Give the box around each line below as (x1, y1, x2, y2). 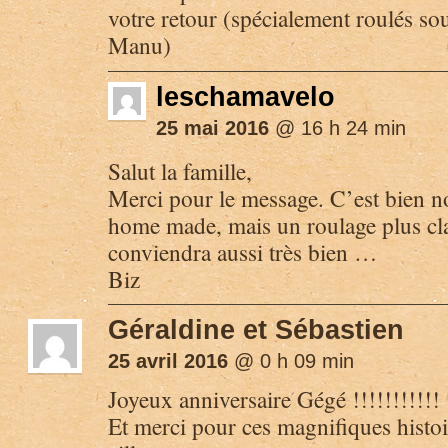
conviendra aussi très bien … (108, 235, 377, 268)
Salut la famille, (108, 154, 252, 187)
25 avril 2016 (108, 349, 228, 372)
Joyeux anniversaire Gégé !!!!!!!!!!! (108, 382, 440, 415)
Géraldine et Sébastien (108, 313, 404, 345)
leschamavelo (156, 80, 335, 112)
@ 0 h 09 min (228, 349, 354, 372)
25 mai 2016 (156, 116, 269, 139)
